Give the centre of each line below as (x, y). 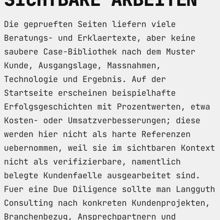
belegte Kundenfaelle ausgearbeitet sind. (102, 175)
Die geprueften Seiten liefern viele (90, 24)
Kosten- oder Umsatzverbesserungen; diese (102, 120)
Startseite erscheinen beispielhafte (90, 93)
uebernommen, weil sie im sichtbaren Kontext (110, 148)
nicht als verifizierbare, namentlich (92, 161)
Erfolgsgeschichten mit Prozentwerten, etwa (107, 106)
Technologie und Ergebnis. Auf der (85, 79)
